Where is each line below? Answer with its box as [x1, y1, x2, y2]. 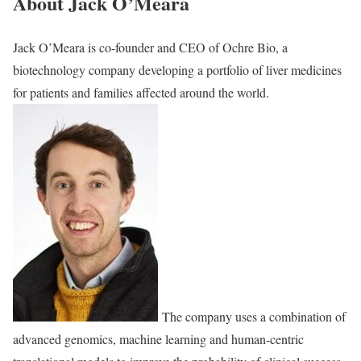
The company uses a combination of [158, 307, 346, 325]
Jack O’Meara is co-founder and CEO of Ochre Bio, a [13, 38, 288, 56]
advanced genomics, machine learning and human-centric [13, 330, 304, 347]
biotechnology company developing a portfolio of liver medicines [13, 60, 342, 78]
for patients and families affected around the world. [13, 83, 269, 101]
